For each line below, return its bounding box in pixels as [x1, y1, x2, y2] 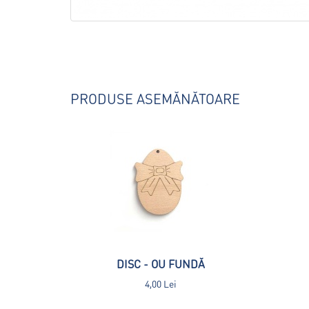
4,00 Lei [145, 277, 177, 290]
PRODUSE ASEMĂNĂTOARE [70, 89, 240, 108]
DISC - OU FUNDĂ [117, 256, 206, 271]
